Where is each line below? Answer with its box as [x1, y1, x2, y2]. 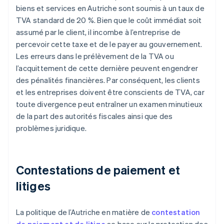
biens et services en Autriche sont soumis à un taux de [16, 3, 204, 13]
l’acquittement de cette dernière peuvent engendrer [16, 63, 198, 73]
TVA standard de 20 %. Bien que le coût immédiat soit [16, 15, 202, 25]
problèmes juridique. [16, 123, 86, 133]
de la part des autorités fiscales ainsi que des [16, 111, 173, 121]
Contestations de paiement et [16, 162, 180, 178]
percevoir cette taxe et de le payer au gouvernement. [16, 39, 202, 49]
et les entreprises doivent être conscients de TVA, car [16, 87, 204, 97]
